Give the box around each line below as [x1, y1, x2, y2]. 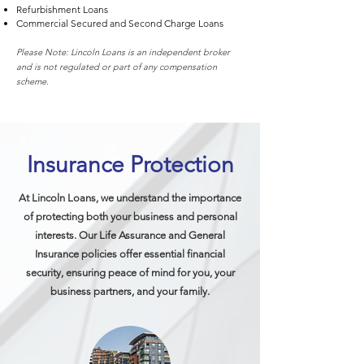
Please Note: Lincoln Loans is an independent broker [16, 46, 230, 58]
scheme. [16, 76, 49, 87]
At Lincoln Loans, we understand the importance [19, 192, 241, 204]
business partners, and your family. [50, 285, 210, 297]
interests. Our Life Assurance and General [35, 229, 225, 241]
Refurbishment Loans [16, 3, 118, 15]
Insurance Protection [26, 151, 234, 178]
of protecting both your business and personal [23, 210, 237, 223]
